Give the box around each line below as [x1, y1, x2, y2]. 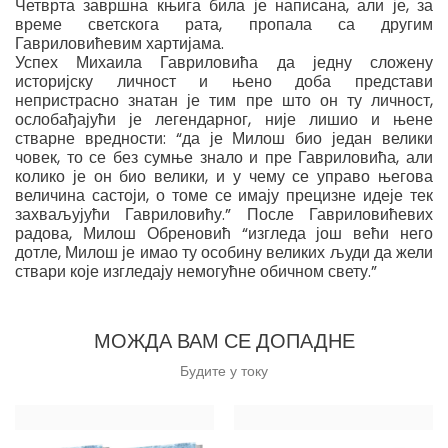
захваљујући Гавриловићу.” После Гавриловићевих [15, 203, 433, 226]
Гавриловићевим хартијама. [15, 32, 224, 55]
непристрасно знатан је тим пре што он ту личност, [15, 89, 433, 112]
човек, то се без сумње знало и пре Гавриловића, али [15, 146, 433, 169]
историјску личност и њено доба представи [15, 70, 433, 93]
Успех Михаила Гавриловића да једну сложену [15, 51, 433, 74]
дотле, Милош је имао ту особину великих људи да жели [15, 241, 433, 264]
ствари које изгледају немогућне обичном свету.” [15, 260, 377, 283]
